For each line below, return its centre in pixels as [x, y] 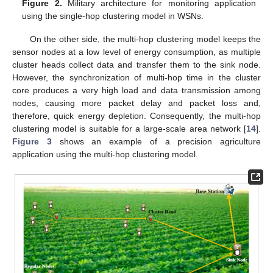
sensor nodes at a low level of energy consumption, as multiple [136, 52]
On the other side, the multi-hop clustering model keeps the [145, 39]
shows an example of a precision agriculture [156, 142]
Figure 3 [32, 142]
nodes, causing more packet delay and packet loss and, [136, 103]
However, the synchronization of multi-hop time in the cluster [136, 78]
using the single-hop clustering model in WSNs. [113, 16]
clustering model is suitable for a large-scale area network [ [129, 129]
